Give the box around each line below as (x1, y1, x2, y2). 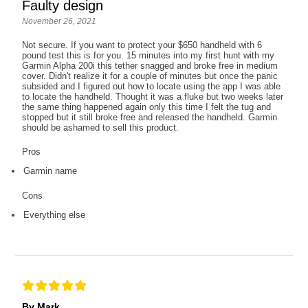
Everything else (23, 210, 86, 221)
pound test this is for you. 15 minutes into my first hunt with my (22, 50, 275, 61)
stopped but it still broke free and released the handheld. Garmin (22, 112, 278, 123)
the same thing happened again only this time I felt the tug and (22, 102, 272, 113)
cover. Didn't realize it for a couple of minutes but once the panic (22, 71, 278, 82)
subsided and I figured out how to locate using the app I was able (22, 81, 281, 92)
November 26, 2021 (22, 16, 97, 27)
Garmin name (23, 166, 78, 177)
